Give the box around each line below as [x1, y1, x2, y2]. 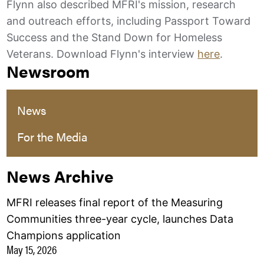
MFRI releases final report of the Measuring [6, 196, 223, 209]
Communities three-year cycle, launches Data [6, 212, 234, 225]
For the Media [17, 127, 88, 145]
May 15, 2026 [6, 240, 57, 258]
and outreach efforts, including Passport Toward [6, 14, 251, 27]
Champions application [6, 229, 121, 242]
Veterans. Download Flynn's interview [6, 47, 198, 60]
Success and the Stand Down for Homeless [6, 31, 223, 44]
